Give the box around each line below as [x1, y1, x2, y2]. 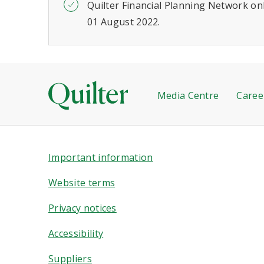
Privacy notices [48, 202, 117, 214]
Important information [48, 151, 153, 164]
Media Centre [157, 89, 219, 102]
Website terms [48, 176, 115, 189]
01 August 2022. [87, 15, 160, 28]
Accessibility [48, 227, 104, 240]
